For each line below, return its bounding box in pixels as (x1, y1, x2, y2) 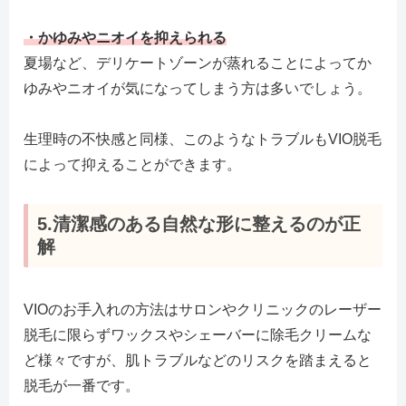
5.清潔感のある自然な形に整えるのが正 (37, 214, 361, 235)
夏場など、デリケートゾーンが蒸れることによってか (24, 54, 372, 71)
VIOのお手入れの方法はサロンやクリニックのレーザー (24, 301, 382, 317)
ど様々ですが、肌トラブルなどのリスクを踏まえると (24, 352, 372, 368)
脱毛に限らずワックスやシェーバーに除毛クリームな (24, 326, 372, 343)
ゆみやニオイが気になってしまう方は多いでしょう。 (24, 80, 372, 96)
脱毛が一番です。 (24, 377, 140, 393)
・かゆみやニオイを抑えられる (24, 29, 227, 45)
